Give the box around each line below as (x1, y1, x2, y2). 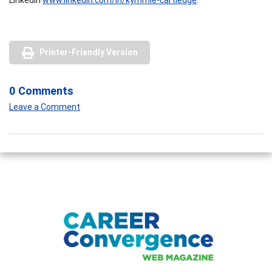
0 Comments (9, 83, 73, 98)
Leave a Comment (9, 101, 80, 112)
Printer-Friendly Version (39, 46, 138, 58)
